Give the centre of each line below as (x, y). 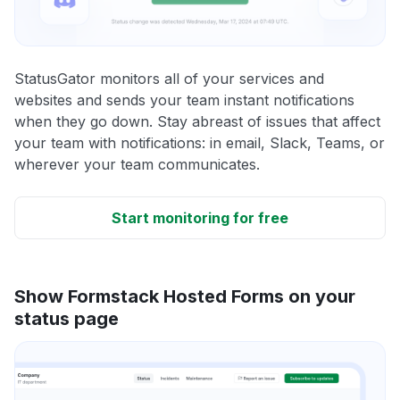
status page (67, 318)
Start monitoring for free (200, 217)
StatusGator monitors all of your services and (169, 78)
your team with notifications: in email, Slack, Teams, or (200, 142)
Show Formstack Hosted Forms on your (185, 296)
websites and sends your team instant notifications (184, 100)
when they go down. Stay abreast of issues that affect (197, 121)
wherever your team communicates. (137, 164)
